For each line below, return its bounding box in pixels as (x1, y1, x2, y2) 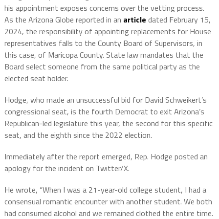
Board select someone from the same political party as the (4, 61, 200, 72)
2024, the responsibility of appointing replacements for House (4, 25, 211, 37)
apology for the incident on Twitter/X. (4, 162, 130, 174)
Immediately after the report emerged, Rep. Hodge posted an (4, 151, 208, 162)
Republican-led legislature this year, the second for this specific (4, 117, 213, 129)
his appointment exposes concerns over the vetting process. (4, 2, 204, 14)
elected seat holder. (4, 72, 68, 84)
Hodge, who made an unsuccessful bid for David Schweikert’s (4, 94, 207, 106)
